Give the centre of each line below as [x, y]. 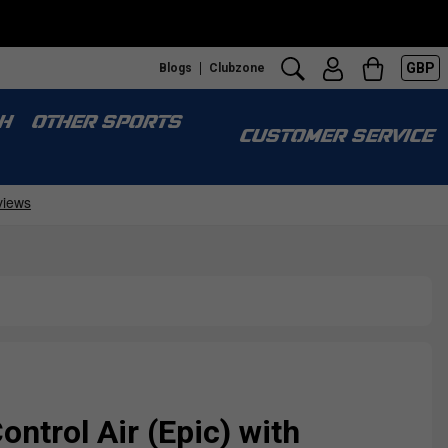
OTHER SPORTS [105, 123]
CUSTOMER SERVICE [335, 137]
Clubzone [237, 67]
